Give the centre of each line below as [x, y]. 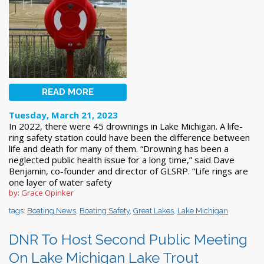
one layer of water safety [60, 182]
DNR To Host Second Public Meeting [128, 239]
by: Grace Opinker [41, 192]
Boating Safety [105, 210]
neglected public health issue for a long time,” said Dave [122, 159]
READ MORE [68, 92]
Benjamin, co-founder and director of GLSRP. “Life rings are [128, 171]
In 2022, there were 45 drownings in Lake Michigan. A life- [126, 126]
